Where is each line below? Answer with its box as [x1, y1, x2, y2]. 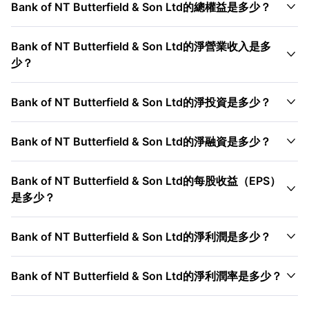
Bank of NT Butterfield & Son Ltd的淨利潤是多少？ [11, 230, 271, 243]
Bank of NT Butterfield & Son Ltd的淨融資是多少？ [11, 134, 271, 148]
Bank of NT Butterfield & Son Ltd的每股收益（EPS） [11, 174, 281, 188]
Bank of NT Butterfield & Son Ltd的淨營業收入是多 [11, 39, 271, 53]
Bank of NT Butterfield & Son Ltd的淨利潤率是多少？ [11, 269, 282, 283]
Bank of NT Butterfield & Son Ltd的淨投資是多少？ [11, 95, 271, 109]
